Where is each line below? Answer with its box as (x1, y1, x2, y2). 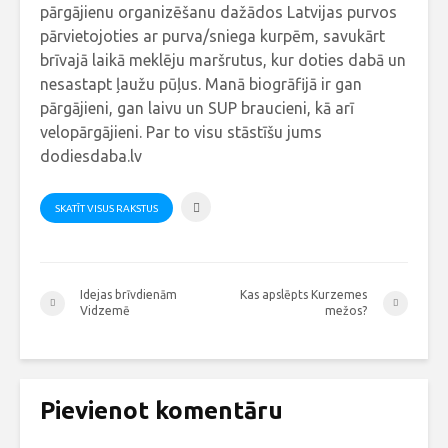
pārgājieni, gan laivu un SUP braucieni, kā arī (40, 98, 354, 117)
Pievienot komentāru (40, 397, 283, 425)
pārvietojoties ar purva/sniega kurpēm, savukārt (40, 26, 385, 45)
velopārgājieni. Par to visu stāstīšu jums (40, 122, 322, 141)
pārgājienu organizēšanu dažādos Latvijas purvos (40, 2, 397, 21)
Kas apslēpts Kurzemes (240, 288, 368, 302)
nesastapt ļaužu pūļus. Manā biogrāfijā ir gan (40, 74, 362, 93)
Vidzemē (80, 304, 130, 318)
